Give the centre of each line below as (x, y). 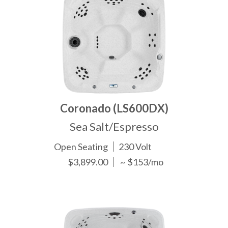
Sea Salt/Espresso (114, 127)
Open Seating (81, 147)
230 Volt (135, 147)
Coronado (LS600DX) (114, 108)
